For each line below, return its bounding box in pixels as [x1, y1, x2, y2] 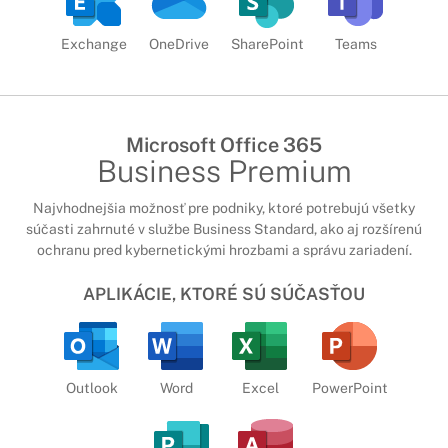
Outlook [66, 379, 118, 396]
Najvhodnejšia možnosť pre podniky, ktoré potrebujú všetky [33, 199, 415, 216]
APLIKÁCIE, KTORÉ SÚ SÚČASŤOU [83, 284, 365, 305]
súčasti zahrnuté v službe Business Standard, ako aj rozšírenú [26, 220, 422, 237]
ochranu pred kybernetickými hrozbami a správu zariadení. [36, 241, 412, 258]
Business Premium [96, 152, 352, 189]
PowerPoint [312, 379, 388, 396]
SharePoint [230, 35, 304, 52]
